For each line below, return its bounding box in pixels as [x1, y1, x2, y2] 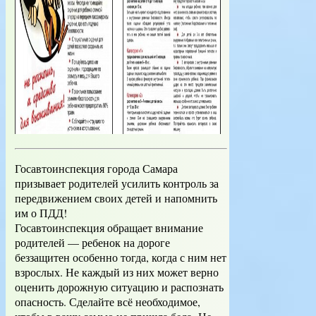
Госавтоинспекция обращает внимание [15, 220, 203, 236]
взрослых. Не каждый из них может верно [15, 265, 219, 280]
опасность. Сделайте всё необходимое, [15, 294, 200, 310]
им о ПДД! [15, 205, 67, 221]
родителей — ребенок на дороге [15, 235, 170, 250]
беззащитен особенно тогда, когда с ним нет [15, 250, 226, 265]
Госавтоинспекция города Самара [15, 161, 178, 176]
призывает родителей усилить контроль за [15, 176, 219, 191]
